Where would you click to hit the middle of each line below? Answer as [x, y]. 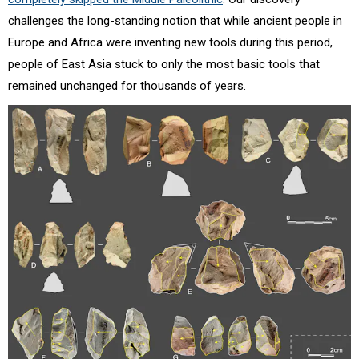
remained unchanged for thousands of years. [127, 86]
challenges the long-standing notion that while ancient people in [175, 21]
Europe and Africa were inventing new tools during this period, [170, 43]
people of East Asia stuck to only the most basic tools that [164, 65]
